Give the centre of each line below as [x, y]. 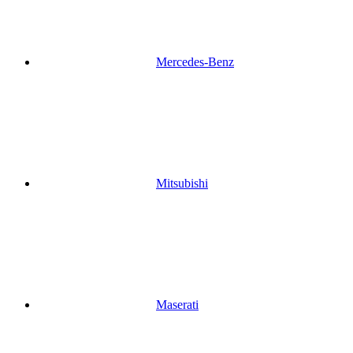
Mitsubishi [182, 183]
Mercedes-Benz [195, 61]
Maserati [177, 304]
